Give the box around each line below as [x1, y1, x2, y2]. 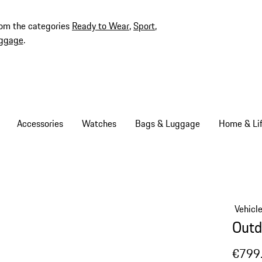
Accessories [16, 116, 63, 130]
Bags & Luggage [135, 116, 200, 130]
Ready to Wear [72, 19, 129, 33]
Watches [81, 116, 116, 130]
